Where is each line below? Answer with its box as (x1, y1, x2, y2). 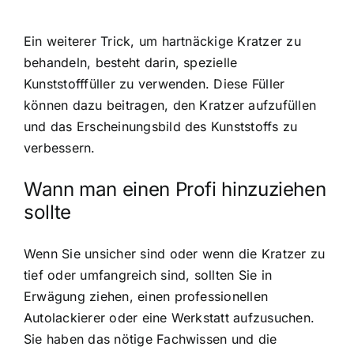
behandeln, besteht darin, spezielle (24, 55, 238, 71)
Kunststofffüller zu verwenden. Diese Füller (24, 76, 285, 92)
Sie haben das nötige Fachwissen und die (24, 330, 277, 347)
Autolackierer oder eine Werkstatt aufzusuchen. (24, 309, 315, 326)
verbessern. (24, 140, 96, 156)
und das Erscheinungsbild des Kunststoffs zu (24, 119, 298, 135)
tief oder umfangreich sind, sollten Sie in (24, 266, 273, 283)
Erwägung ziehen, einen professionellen (24, 288, 269, 304)
